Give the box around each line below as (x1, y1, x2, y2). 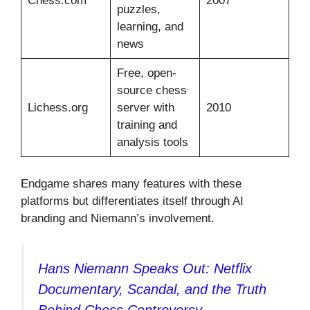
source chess (116, 84, 187, 98)
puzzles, (116, 3, 161, 17)
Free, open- (116, 66, 176, 80)
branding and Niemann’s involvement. (21, 211, 215, 225)
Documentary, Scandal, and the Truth (38, 282, 266, 298)
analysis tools (116, 136, 188, 149)
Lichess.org (27, 101, 88, 115)
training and (116, 118, 177, 132)
